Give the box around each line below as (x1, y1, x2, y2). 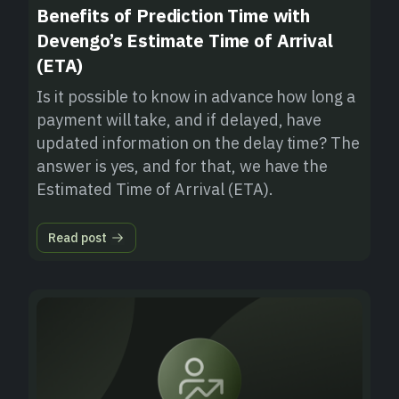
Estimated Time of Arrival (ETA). (37, 178, 273, 199)
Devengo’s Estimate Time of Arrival (37, 28, 333, 53)
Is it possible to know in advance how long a (37, 85, 356, 107)
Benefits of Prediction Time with (37, 3, 310, 28)
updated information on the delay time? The (37, 132, 361, 153)
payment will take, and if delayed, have (37, 109, 322, 130)
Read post (48, 229, 107, 246)
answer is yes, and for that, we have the (37, 155, 329, 176)
